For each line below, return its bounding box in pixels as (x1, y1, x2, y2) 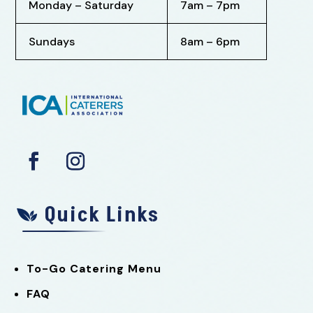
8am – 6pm (180, 34, 240, 49)
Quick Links (44, 200, 160, 230)
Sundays (29, 34, 75, 49)
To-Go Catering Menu (27, 261, 162, 276)
